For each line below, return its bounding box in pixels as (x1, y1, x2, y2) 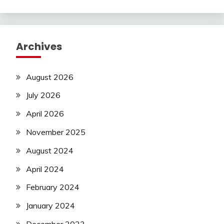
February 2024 (26, 182, 79, 192)
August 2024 (26, 145, 73, 155)
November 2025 (26, 127, 85, 137)
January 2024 (26, 200, 75, 211)
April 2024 (26, 163, 64, 174)
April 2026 (26, 108, 64, 119)
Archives (16, 39, 62, 53)
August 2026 (26, 71, 73, 82)
